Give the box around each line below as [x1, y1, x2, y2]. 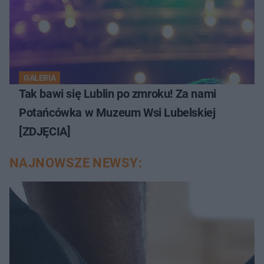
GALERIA [24, 72, 56, 82]
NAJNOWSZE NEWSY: [9, 155, 143, 170]
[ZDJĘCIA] [19, 124, 71, 138]
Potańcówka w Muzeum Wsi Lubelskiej [19, 105, 216, 120]
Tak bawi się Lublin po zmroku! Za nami [19, 86, 216, 101]
